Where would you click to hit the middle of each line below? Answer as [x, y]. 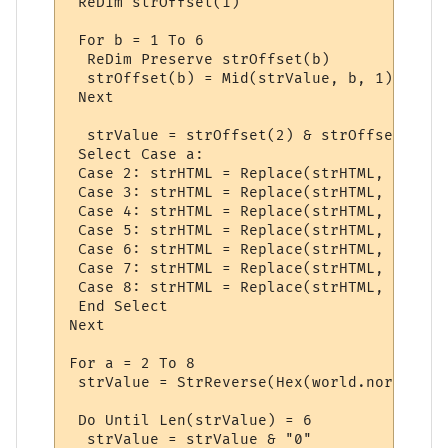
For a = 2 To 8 [132, 363]
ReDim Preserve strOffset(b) [200, 59]
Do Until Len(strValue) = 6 [191, 420]
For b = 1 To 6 [137, 40]
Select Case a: [137, 154]
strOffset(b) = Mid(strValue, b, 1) [231, 78]
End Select [119, 306]
